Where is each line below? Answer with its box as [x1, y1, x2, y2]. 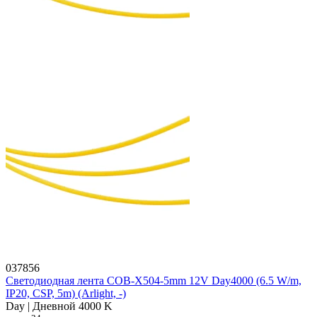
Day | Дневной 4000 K [6, 300, 113, 313]
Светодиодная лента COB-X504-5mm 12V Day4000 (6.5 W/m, [6, 275, 301, 287]
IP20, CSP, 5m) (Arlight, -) [6, 287, 126, 300]
